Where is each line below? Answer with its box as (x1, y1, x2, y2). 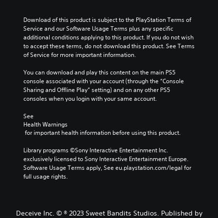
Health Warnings (23, 120, 68, 128)
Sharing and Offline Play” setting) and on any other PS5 (23, 86, 170, 94)
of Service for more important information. (23, 51, 136, 59)
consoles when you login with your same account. (23, 94, 157, 103)
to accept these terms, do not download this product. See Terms (23, 42, 195, 50)
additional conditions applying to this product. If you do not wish (23, 33, 194, 41)
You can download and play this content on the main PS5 (23, 68, 176, 76)
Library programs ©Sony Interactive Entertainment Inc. (23, 146, 168, 154)
